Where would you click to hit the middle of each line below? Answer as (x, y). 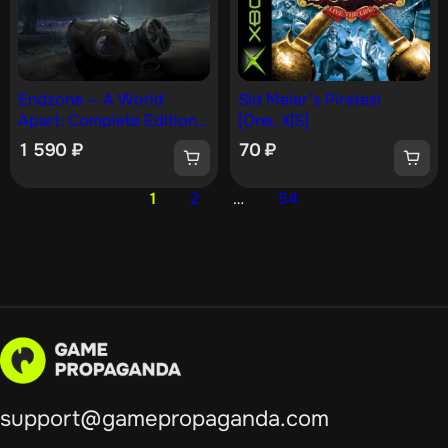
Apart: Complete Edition (107, 120)
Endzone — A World (91, 99)
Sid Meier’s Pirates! (309, 99)
